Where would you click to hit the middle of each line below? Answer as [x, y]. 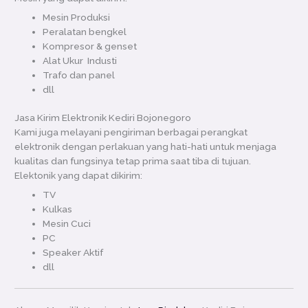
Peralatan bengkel [85, 31]
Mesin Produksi [77, 17]
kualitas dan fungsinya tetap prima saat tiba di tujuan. [133, 161]
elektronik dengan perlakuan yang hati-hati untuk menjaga [146, 147]
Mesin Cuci [67, 223]
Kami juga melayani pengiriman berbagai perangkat [131, 132]
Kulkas [58, 209]
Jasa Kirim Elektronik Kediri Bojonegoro [103, 118]
